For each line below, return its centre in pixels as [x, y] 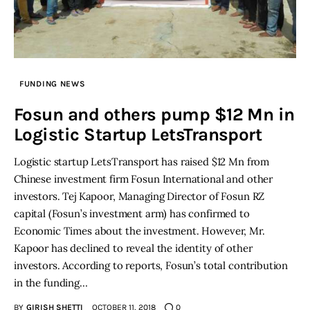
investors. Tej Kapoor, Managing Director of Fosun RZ [139, 197]
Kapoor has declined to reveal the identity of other [133, 248]
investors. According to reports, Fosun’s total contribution [151, 266]
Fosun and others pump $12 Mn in [154, 115]
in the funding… [51, 283]
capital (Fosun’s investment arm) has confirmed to [132, 214]
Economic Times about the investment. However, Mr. [139, 231]
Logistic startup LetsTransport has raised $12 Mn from [142, 162]
